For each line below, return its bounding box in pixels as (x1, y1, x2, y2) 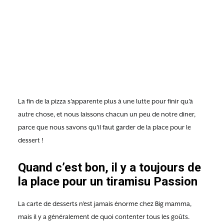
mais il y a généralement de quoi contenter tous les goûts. (18, 212, 189, 220)
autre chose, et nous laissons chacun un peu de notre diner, (18, 110, 195, 118)
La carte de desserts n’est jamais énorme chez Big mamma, (18, 199, 191, 207)
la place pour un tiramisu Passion (18, 174, 197, 188)
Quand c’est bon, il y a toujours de (18, 160, 201, 174)
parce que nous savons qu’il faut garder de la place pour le (18, 123, 191, 131)
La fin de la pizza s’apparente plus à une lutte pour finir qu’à (18, 97, 193, 105)
